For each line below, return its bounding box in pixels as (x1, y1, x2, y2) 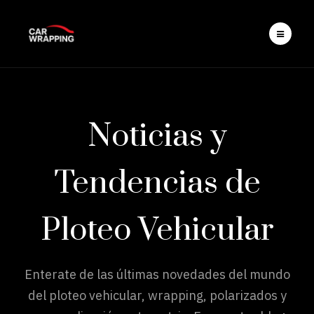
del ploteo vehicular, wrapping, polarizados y (27, 287, 287, 303)
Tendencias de (53, 163, 261, 203)
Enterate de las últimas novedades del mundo (24, 266, 290, 282)
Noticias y (87, 116, 227, 156)
